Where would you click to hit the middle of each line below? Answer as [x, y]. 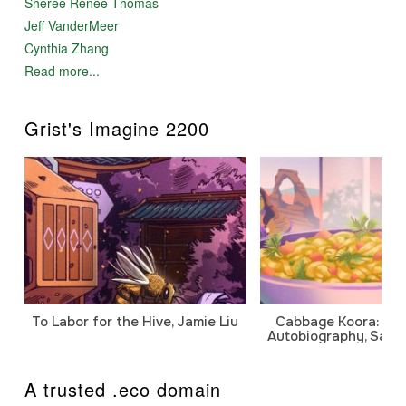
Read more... [62, 71]
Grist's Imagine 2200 [116, 129]
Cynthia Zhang [66, 48]
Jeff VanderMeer [71, 26]
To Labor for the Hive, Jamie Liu [135, 322]
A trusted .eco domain [122, 390]
